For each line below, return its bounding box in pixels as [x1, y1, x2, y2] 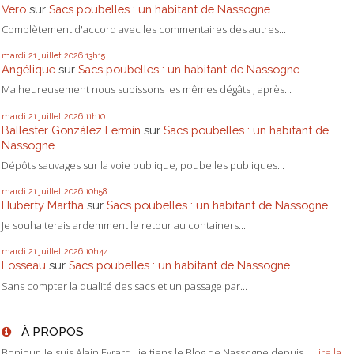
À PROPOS [21, 324, 84, 340]
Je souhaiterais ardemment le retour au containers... [2, 218, 246, 233]
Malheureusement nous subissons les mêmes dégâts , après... [2, 82, 292, 97]
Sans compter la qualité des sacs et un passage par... [2, 278, 247, 293]
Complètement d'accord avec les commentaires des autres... [2, 22, 286, 37]
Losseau [2, 258, 46, 273]
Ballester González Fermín [2, 122, 141, 137]
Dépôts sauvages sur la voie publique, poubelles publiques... [2, 157, 284, 172]
